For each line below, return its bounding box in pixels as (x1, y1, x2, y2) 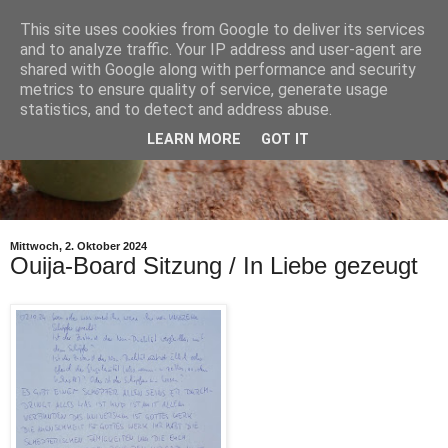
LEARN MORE (147, 131, 241, 149)
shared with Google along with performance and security (20, 60, 416, 79)
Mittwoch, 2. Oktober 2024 (10, 240, 147, 253)
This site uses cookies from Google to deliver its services (20, 20, 425, 39)
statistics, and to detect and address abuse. (20, 100, 332, 119)
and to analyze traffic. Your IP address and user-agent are (20, 40, 422, 59)
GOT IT (261, 131, 309, 149)
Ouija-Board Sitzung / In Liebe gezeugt (10, 252, 418, 280)
